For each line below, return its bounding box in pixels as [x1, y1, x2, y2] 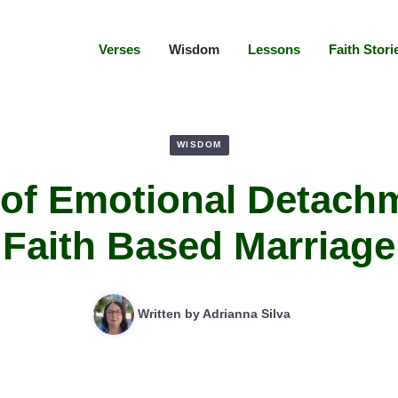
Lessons [248, 42, 300, 57]
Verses [99, 42, 140, 57]
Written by [138, 306, 203, 322]
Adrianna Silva [203, 306, 291, 322]
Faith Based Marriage [3, 223, 395, 267]
